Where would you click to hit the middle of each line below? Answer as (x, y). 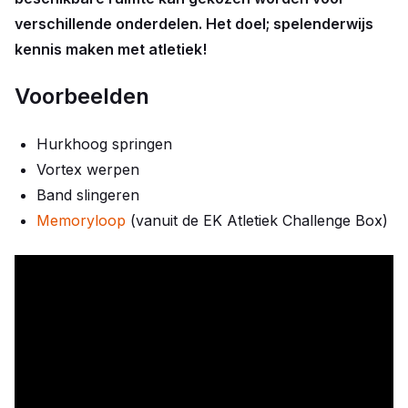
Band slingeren (88, 195)
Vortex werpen (88, 169)
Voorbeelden (82, 96)
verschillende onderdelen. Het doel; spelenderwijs (194, 24)
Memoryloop (81, 220)
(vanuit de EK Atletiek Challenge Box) (257, 220)
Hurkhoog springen (104, 144)
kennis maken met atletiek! (111, 49)
